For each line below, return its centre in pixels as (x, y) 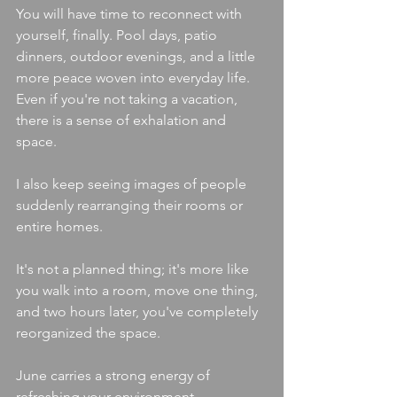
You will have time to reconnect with (131, 14)
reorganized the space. (90, 333)
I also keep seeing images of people (133, 184)
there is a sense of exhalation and (123, 120)
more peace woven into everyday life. (135, 78)
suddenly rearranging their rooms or (131, 205)
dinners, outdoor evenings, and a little (137, 56)
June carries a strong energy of (115, 375)
